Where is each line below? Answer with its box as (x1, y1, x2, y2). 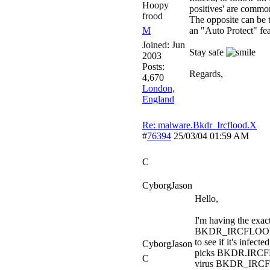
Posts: (142, 61, 165, 72)
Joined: (142, 40, 172, 50)
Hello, (195, 193, 218, 204)
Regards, (189, 69, 223, 79)
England (142, 94, 174, 104)
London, (142, 83, 175, 93)
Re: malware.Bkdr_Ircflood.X (142, 120, 257, 130)
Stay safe (189, 47, 226, 57)
